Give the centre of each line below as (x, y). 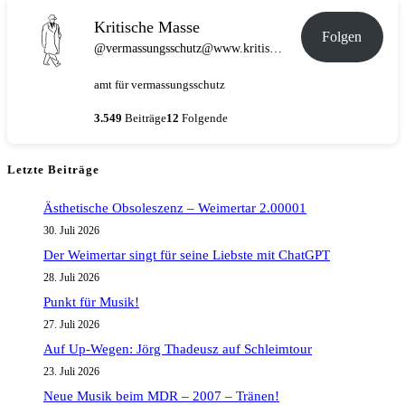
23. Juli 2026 (71, 372)
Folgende (203, 118)
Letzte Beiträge (53, 169)
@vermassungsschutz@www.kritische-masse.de (276, 48)
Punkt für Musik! (91, 302)
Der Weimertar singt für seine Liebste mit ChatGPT (187, 255)
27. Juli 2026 (71, 325)
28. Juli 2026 (71, 278)
